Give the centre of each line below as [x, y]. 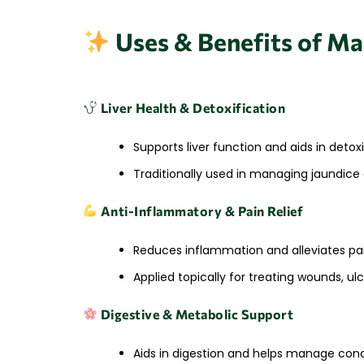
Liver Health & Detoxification [193, 107]
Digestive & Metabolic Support [197, 314]
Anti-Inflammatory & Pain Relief [202, 210]
